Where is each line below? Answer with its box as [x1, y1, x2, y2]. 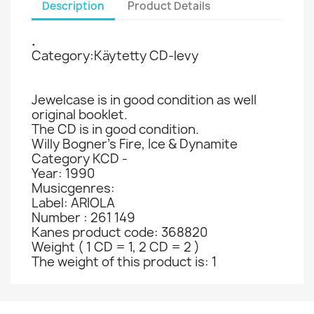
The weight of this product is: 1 [32, 253, 217, 271]
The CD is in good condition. [32, 121, 199, 138]
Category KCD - [32, 150, 128, 168]
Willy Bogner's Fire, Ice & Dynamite [32, 135, 238, 153]
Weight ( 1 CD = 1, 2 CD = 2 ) [32, 238, 200, 256]
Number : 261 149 [32, 209, 135, 226]
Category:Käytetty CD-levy [32, 47, 198, 64]
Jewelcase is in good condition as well [32, 91, 257, 109]
